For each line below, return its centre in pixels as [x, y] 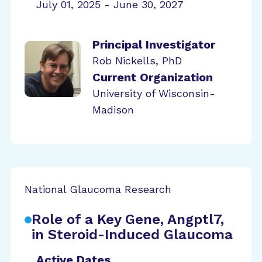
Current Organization [153, 77]
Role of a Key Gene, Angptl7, [128, 219]
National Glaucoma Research [98, 189]
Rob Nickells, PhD [137, 61]
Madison [113, 110]
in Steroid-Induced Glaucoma [132, 235]
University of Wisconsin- [154, 93]
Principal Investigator [154, 44]
